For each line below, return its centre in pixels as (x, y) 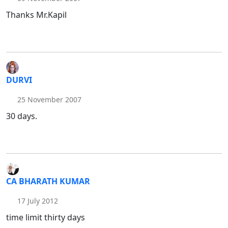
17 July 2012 (36, 201)
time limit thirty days (46, 218)
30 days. (22, 116)
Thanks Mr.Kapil (36, 15)
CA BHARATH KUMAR (48, 181)
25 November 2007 (48, 100)
